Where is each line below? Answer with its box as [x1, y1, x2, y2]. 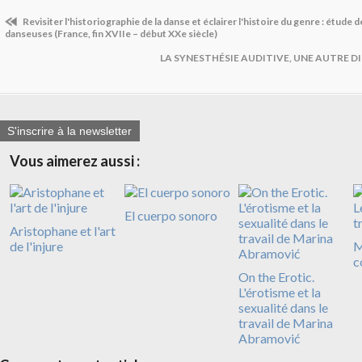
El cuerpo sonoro [124, 208, 217, 224]
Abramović [238, 330, 300, 347]
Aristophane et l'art [10, 223, 116, 239]
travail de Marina [238, 315, 333, 331]
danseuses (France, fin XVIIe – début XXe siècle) [5, 27, 217, 40]
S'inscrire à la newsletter [7, 124, 132, 138]
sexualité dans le [238, 300, 328, 316]
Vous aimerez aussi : [10, 152, 140, 170]
